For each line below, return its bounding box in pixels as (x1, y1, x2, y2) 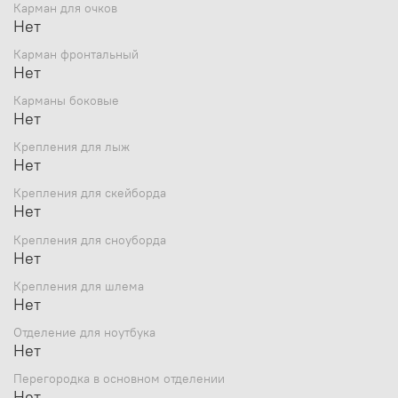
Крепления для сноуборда (13, 231, 166, 248)
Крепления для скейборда (13, 185, 166, 202)
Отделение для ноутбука (13, 324, 155, 341)
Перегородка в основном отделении (13, 370, 225, 387)
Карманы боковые (13, 92, 119, 109)
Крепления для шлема (13, 277, 144, 294)
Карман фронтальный (13, 45, 139, 62)
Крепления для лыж (13, 139, 130, 155)
